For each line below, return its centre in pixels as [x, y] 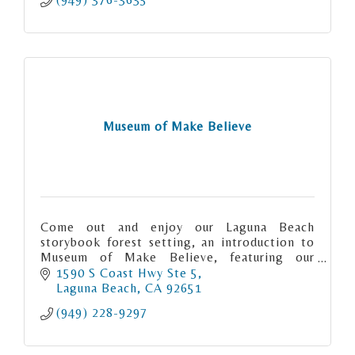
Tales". [60, 287]
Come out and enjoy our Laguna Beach [177, 227]
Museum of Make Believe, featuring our [177, 257]
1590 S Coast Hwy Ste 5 [127, 273]
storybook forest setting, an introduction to [177, 242]
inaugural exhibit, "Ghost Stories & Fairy [177, 272]
